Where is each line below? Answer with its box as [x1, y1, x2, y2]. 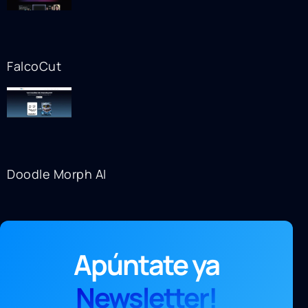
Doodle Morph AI [7, 165, 107, 182]
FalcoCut [7, 57, 61, 74]
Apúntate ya [73, 245, 219, 283]
